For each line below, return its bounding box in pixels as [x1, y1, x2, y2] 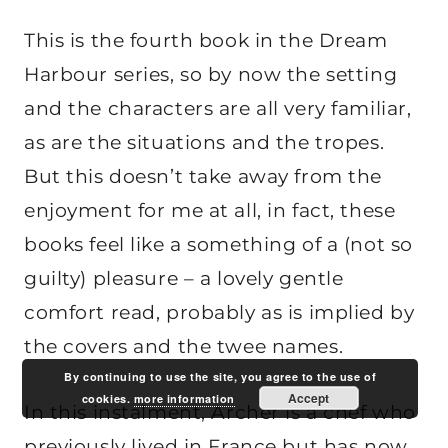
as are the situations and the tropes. [24, 131, 385, 155]
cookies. [81, 391, 134, 406]
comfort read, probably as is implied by [24, 301, 415, 325]
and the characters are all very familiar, [24, 97, 412, 121]
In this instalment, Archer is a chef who [24, 401, 416, 425]
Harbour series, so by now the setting [24, 63, 398, 87]
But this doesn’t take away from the [24, 165, 382, 189]
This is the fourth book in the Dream [24, 29, 388, 53]
